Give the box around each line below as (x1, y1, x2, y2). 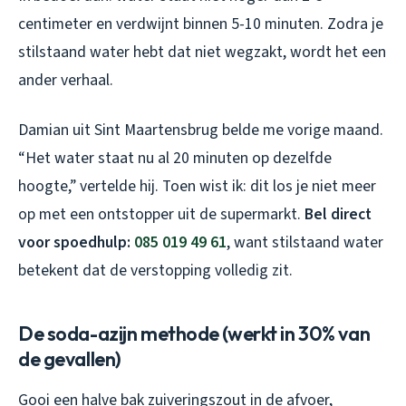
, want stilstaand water (227, 230, 383, 254)
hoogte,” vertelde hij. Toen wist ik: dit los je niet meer (18, 174, 376, 198)
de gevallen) (18, 345, 121, 372)
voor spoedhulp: (18, 230, 134, 254)
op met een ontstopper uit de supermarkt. (18, 202, 304, 226)
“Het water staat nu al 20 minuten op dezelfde (18, 146, 332, 169)
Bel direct (304, 202, 372, 226)
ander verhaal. (18, 68, 113, 92)
